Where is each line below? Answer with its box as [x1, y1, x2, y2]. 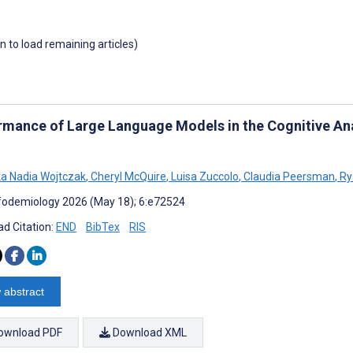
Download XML [110, 325, 187, 339]
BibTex [86, 220, 120, 233]
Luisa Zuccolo [169, 169, 239, 183]
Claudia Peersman [241, 169, 335, 183]
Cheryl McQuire [88, 169, 166, 183]
